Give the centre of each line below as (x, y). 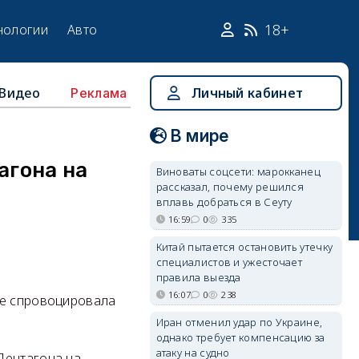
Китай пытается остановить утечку (244, 247)
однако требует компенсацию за (240, 337)
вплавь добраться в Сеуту (224, 202)
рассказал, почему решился (230, 187)
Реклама (99, 93)
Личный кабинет (247, 93)
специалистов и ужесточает (229, 262)
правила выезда (198, 277)
